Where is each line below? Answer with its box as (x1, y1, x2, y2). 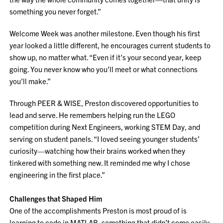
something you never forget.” (9, 6, 102, 16)
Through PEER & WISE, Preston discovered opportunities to (9, 98, 199, 108)
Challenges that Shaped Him (9, 194, 103, 203)
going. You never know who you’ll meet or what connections (9, 64, 198, 74)
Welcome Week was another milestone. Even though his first (9, 28, 201, 38)
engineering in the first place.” (9, 170, 106, 179)
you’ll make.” (9, 76, 51, 86)
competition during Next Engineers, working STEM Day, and (9, 122, 201, 131)
